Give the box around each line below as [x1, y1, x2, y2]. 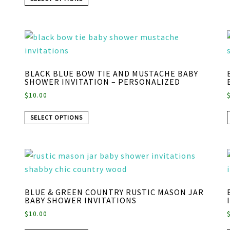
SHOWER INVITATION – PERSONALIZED [24, 76, 180, 87]
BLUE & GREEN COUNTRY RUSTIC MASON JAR [24, 186, 204, 197]
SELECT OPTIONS [30, 113, 83, 121]
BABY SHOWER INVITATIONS [24, 195, 137, 205]
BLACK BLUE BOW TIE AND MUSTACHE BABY [24, 68, 198, 79]
